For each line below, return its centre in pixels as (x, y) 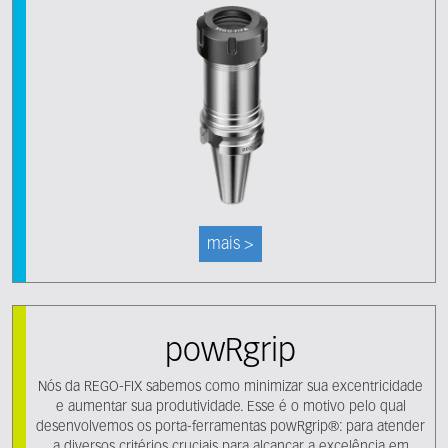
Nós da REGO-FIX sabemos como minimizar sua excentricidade (230, 387)
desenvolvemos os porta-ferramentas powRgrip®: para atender (230, 427)
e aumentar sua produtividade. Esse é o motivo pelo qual (230, 407)
